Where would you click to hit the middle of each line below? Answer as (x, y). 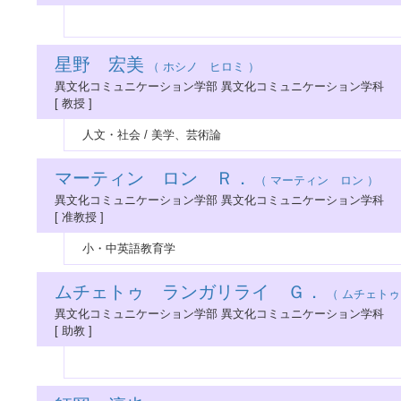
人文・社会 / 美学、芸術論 (152, 135)
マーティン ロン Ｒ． (153, 178)
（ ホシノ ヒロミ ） (202, 67)
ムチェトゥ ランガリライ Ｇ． (189, 292)
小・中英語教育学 (129, 248)
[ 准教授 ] (79, 217)
